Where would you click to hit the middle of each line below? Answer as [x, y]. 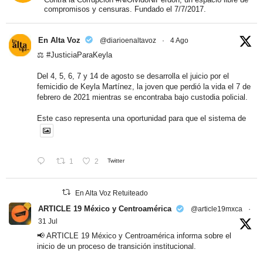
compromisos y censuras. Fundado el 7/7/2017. [125, 9]
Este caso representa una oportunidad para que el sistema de [141, 118]
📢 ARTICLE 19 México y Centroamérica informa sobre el [134, 235]
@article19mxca [217, 209]
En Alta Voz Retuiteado [112, 193]
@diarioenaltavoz [128, 40]
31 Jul [48, 221]
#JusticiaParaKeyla [79, 55]
